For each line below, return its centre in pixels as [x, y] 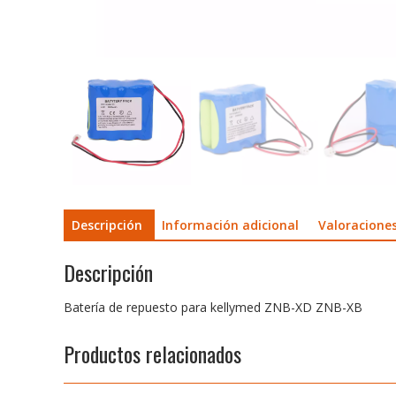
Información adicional [230, 225]
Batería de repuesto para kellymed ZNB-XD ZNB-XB [213, 308]
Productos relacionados [152, 354]
